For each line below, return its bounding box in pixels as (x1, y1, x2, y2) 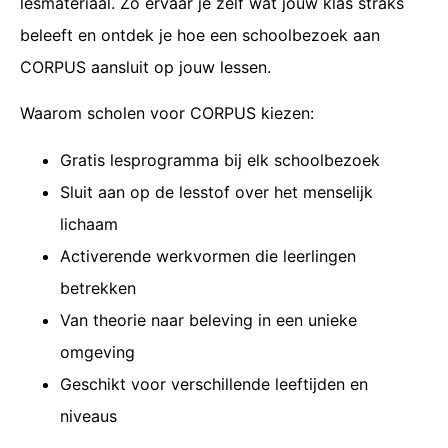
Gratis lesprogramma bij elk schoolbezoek (60, 149, 380, 170)
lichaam (60, 213, 118, 234)
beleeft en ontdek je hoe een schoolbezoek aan (20, 24, 380, 45)
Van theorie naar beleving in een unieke (60, 309, 357, 330)
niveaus (60, 405, 117, 426)
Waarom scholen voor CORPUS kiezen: (20, 103, 314, 124)
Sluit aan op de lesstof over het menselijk (60, 181, 373, 202)
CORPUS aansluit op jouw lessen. (20, 56, 271, 77)
